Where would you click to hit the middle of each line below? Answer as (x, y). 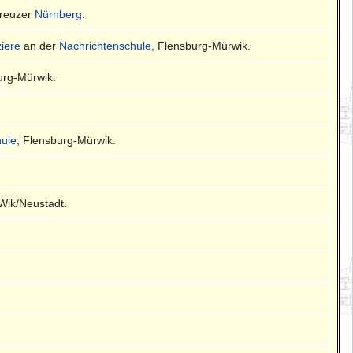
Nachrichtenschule (106, 45)
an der (40, 45)
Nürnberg (59, 14)
